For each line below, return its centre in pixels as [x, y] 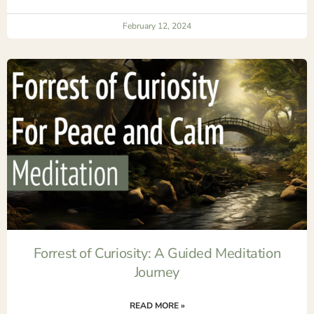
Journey [157, 272]
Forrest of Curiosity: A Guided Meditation [157, 253]
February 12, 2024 [157, 26]
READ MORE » [157, 305]
